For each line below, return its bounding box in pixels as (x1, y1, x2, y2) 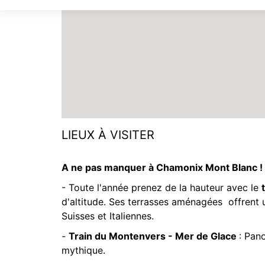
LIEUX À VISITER (62, 128, 154, 142)
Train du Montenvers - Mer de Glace (69, 230, 239, 242)
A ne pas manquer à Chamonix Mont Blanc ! (62, 161, 263, 173)
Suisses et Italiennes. (62, 210, 154, 222)
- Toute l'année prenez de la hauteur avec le (62, 182, 261, 193)
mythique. (62, 244, 108, 256)
